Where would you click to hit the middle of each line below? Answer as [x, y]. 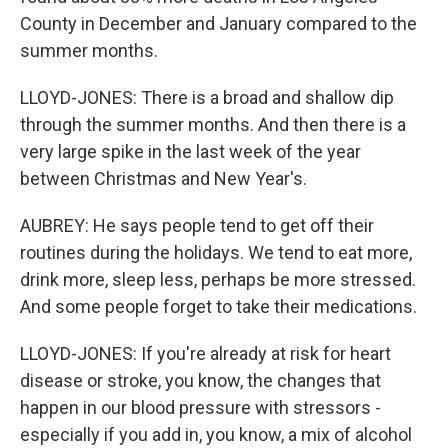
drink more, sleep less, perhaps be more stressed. [218, 279]
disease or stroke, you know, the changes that [200, 380]
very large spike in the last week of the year [190, 151]
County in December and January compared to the [218, 23]
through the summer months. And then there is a [213, 124]
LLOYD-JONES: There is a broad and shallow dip [207, 97]
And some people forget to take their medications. [218, 306]
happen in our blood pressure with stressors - [200, 407]
